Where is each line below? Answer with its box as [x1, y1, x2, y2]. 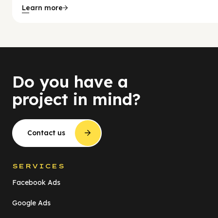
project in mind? [12, 89, 141, 109]
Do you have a [12, 72, 128, 92]
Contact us [27, 128, 65, 138]
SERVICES [12, 162, 65, 170]
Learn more [22, 3, 63, 12]
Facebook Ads [12, 178, 60, 187]
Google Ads [12, 198, 51, 207]
